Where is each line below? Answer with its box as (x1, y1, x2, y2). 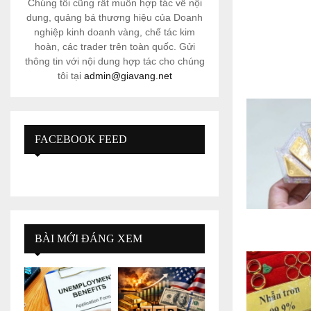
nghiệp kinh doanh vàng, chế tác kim (34, 26, 195, 37)
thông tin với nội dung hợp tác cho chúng (24, 56, 205, 67)
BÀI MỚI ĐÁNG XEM (35, 233, 142, 244)
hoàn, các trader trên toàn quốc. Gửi (34, 41, 195, 52)
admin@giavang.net (83, 70, 172, 81)
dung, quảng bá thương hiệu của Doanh (26, 12, 203, 23)
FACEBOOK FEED (35, 133, 127, 145)
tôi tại (57, 70, 84, 81)
